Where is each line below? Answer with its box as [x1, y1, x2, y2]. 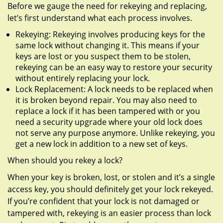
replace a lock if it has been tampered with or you [15, 106, 200, 116]
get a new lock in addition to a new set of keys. [15, 138, 188, 149]
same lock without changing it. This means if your [15, 40, 200, 51]
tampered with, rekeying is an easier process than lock [7, 208, 211, 219]
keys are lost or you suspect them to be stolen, [15, 51, 191, 62]
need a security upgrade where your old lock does [15, 116, 203, 127]
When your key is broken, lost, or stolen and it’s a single [7, 172, 215, 183]
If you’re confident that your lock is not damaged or [7, 196, 200, 207]
